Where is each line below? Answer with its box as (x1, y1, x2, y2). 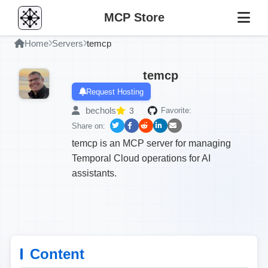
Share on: (72, 121, 105, 130)
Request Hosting (86, 87, 144, 96)
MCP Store (103, 11, 165, 24)
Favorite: (161, 106, 191, 115)
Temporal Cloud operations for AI (72, 153, 211, 163)
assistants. (72, 168, 117, 178)
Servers (52, 38, 83, 48)
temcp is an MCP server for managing (72, 138, 231, 148)
